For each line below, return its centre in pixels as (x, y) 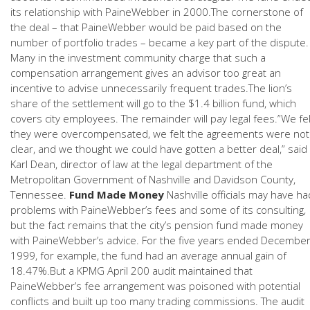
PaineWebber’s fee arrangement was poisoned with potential (155, 286)
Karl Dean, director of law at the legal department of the (142, 164)
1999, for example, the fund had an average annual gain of (148, 255)
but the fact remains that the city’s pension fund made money (157, 225)
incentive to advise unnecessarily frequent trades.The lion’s (151, 88)
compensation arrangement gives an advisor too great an (146, 73)
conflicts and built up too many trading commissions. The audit (157, 301)
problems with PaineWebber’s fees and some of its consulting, (158, 210)
